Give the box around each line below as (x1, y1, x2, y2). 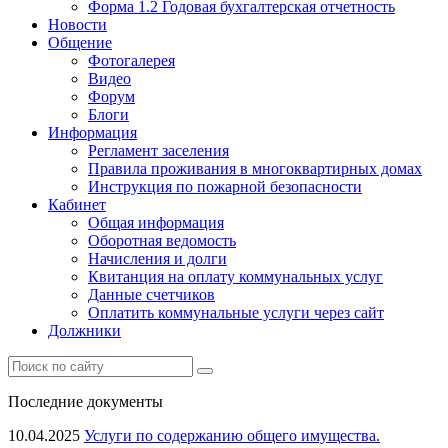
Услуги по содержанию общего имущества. (84, 427, 380, 444)
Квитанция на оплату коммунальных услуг (88, 268, 383, 285)
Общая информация (88, 214, 224, 231)
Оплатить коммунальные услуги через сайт (88, 304, 384, 321)
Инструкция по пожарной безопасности (88, 178, 362, 195)
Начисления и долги (88, 250, 227, 267)
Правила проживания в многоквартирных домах (88, 160, 422, 177)
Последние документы (8, 393, 163, 410)
